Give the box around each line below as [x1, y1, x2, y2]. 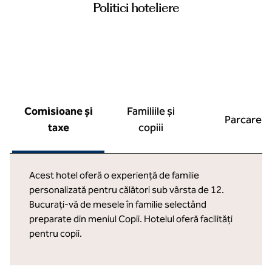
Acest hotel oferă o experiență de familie [29, 169, 199, 181]
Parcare [224, 112, 262, 126]
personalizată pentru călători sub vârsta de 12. [29, 184, 224, 195]
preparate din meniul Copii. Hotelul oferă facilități [29, 213, 233, 225]
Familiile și [126, 104, 175, 118]
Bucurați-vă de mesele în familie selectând [29, 199, 206, 210]
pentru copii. [29, 228, 82, 239]
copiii [138, 121, 163, 134]
